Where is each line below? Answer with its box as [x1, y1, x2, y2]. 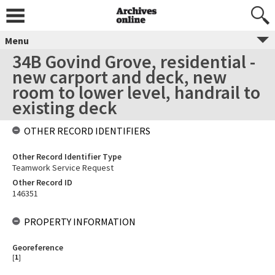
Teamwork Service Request [12, 162, 114, 173]
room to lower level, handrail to [12, 80, 260, 104]
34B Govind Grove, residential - [12, 50, 255, 73]
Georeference [12, 242, 63, 253]
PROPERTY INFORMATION [24, 215, 136, 228]
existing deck [12, 96, 117, 119]
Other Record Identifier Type [12, 151, 122, 162]
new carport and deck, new [12, 65, 227, 88]
